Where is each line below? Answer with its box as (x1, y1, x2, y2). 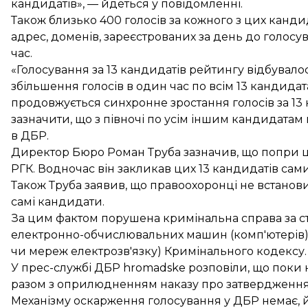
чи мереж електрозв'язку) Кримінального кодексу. (11, 245, 307, 258)
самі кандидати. (11, 195, 104, 208)
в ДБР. (11, 129, 49, 142)
